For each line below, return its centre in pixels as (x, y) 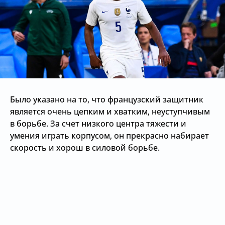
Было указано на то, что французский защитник (107, 99)
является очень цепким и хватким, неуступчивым (110, 111)
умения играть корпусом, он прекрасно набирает (109, 136)
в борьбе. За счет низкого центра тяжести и (98, 124)
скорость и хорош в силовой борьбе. (85, 148)
